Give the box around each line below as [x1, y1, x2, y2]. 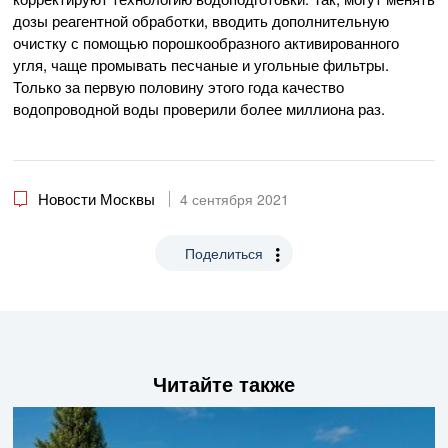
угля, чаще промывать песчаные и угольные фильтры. [13, 54, 389, 75]
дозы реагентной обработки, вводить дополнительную [13, 10, 389, 31]
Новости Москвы [38, 188, 155, 210]
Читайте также [153, 369, 295, 399]
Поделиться [185, 243, 263, 264]
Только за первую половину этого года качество [13, 76, 344, 97]
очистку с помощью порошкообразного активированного [13, 32, 399, 53]
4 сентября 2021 [180, 189, 289, 210]
